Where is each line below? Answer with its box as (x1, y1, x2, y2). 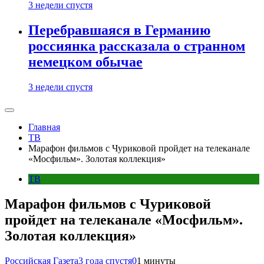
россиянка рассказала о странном (28, 38, 245, 54)
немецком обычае (28, 54, 143, 70)
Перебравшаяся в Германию (28, 22, 210, 38)
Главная (28, 122, 60, 132)
